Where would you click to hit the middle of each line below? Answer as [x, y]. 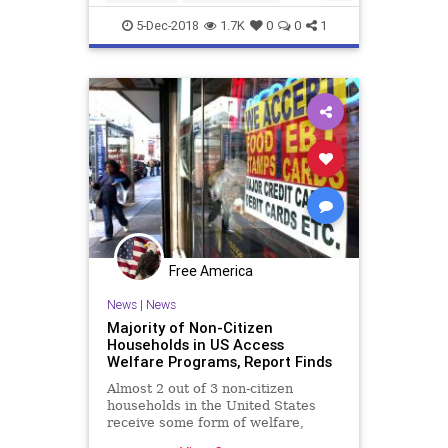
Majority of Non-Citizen [189, 328]
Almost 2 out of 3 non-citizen [199, 389]
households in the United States [211, 406]
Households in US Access [195, 345]
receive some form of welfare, [205, 423]
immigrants [142, 23]
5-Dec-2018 [165, 26]
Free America [211, 270]
